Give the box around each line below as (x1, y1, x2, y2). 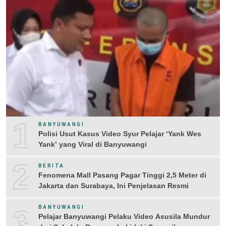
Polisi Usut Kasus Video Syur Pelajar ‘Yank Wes (38, 130, 201, 138)
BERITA (38, 163, 65, 169)
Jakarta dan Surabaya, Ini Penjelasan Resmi (38, 182, 189, 190)
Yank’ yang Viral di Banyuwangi (38, 140, 147, 149)
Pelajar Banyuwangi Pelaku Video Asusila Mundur (38, 212, 210, 220)
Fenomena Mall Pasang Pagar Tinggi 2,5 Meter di (38, 171, 206, 180)
